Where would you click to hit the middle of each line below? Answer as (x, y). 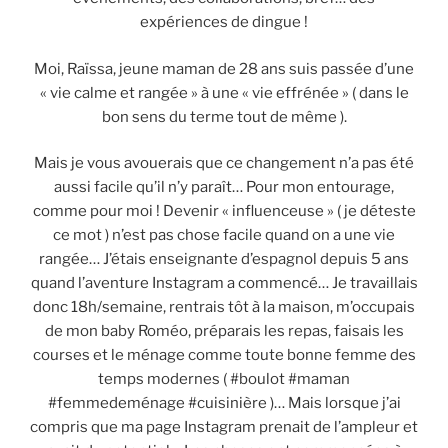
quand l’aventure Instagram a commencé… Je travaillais (224, 283)
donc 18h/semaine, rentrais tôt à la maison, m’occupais (224, 307)
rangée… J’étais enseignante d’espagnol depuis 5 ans (224, 259)
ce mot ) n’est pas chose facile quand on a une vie (224, 235)
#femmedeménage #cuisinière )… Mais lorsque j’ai (224, 403)
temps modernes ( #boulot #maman (224, 379)
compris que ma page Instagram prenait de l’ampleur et (224, 427)
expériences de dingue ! (224, 22)
